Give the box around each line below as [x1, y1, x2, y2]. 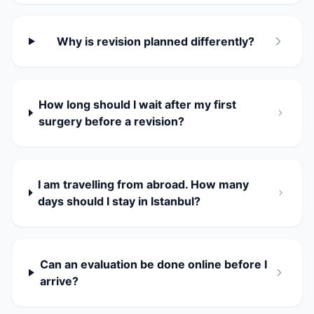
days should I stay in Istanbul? [38, 194, 201, 208]
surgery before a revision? [38, 114, 184, 128]
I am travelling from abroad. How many [38, 177, 250, 191]
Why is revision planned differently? [57, 34, 255, 48]
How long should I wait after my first [38, 97, 236, 111]
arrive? [39, 274, 78, 288]
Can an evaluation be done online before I [39, 257, 267, 271]
